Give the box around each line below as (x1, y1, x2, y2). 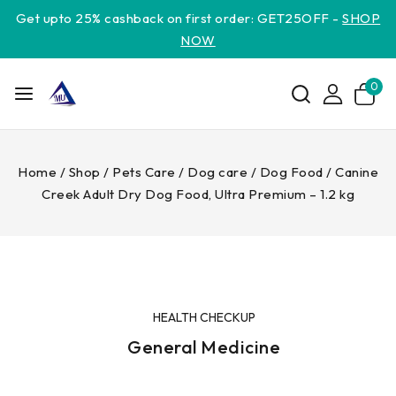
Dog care (187, 164, 247, 180)
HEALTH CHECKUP (152, 309, 255, 326)
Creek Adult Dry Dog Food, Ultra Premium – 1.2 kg (42, 186, 354, 202)
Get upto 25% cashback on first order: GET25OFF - (15, 10, 343, 27)
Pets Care (112, 164, 176, 180)
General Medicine (127, 336, 281, 359)
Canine (335, 164, 378, 180)
